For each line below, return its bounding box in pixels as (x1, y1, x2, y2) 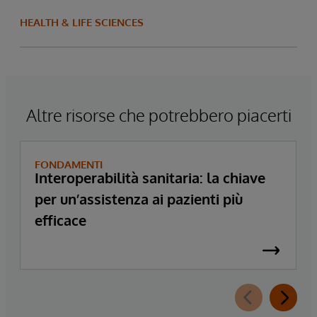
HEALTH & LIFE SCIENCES (20, 15, 144, 29)
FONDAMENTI (35, 157, 103, 171)
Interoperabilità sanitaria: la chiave (35, 168, 265, 187)
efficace (35, 210, 86, 229)
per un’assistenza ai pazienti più (35, 189, 243, 208)
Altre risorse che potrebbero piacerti (25, 103, 292, 126)
